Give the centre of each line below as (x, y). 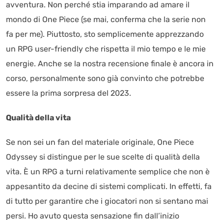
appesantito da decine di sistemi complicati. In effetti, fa (109, 186)
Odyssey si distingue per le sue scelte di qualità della (103, 157)
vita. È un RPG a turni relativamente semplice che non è (108, 172)
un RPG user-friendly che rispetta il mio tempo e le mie (106, 49)
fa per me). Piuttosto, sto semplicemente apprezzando (105, 34)
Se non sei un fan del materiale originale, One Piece (100, 142)
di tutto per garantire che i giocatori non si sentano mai (107, 201)
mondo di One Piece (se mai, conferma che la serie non (106, 19)
